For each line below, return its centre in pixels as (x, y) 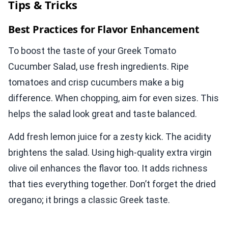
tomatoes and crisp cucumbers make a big (96, 82)
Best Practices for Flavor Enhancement (104, 30)
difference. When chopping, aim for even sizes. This (113, 98)
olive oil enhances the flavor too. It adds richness (108, 168)
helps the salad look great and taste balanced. (103, 114)
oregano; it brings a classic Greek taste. (89, 200)
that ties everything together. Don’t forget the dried (112, 184)
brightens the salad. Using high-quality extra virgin (110, 153)
